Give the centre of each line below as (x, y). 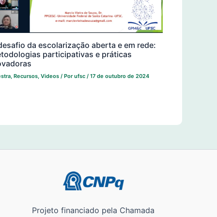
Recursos (26, 76)
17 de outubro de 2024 (120, 76)
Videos (50, 76)
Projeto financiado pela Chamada (93, 210)
